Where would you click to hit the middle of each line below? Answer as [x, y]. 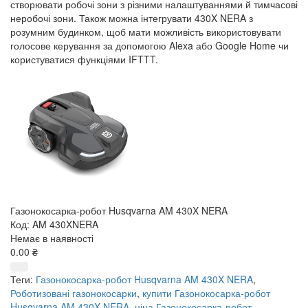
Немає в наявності [52, 238]
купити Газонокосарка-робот [206, 293]
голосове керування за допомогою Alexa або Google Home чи [150, 45]
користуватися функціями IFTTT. [84, 59]
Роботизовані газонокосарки [74, 293]
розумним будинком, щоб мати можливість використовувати [146, 31]
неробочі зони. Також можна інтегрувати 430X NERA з [132, 18]
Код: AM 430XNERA [54, 224]
